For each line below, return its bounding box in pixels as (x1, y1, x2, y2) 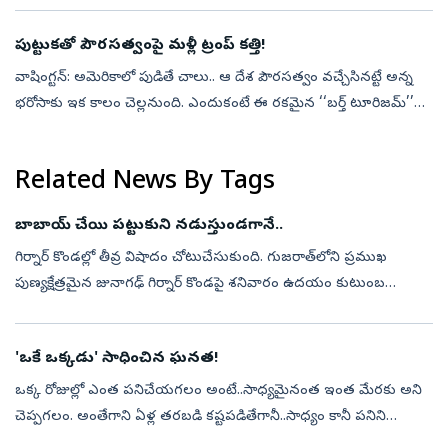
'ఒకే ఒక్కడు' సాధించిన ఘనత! (15, 348, 219, 369)
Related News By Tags (15, 165, 275, 200)
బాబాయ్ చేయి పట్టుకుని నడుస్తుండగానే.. (15, 215, 283, 236)
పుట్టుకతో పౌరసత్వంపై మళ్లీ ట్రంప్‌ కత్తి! (15, 35, 266, 56)
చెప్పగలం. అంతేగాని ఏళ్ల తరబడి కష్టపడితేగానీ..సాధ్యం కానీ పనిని (15, 407, 386, 427)
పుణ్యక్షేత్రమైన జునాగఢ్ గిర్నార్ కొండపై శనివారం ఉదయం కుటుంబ (15, 274, 385, 294)
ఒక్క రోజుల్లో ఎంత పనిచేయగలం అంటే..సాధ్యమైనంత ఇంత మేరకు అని (15, 381, 422, 401)
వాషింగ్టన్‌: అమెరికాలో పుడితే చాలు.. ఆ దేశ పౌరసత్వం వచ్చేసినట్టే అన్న (15, 68, 413, 88)
